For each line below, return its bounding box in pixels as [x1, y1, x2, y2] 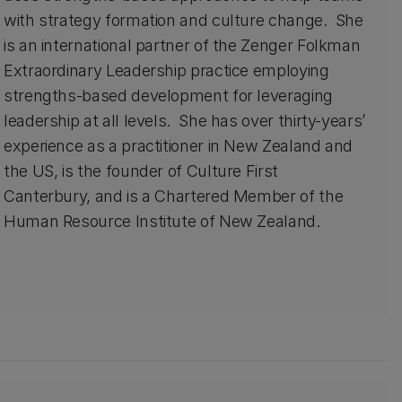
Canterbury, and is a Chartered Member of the [3, 187, 344, 205]
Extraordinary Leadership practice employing [3, 61, 329, 80]
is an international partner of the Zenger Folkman [3, 36, 361, 55]
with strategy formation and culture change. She [3, 11, 363, 30]
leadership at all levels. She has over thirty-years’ [3, 111, 365, 130]
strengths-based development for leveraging [3, 86, 333, 105]
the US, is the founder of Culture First [3, 162, 278, 180]
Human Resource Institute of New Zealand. [3, 212, 320, 231]
